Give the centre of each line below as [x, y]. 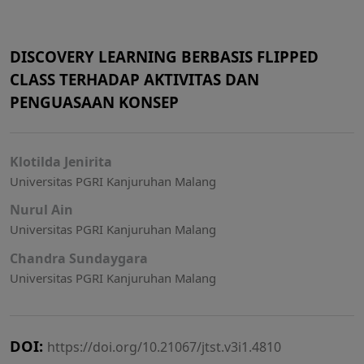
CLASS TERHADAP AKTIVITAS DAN [134, 79]
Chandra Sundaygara [79, 258]
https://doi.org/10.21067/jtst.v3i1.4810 [164, 347]
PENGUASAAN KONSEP [94, 102]
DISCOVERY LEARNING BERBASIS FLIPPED [164, 56]
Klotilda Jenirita [61, 161]
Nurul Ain [41, 210]
